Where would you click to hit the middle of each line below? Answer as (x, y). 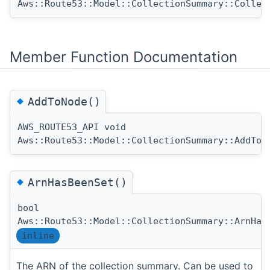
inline (38, 236)
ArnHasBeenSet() (77, 183)
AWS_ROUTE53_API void (72, 127)
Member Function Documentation (124, 57)
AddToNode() (64, 101)
